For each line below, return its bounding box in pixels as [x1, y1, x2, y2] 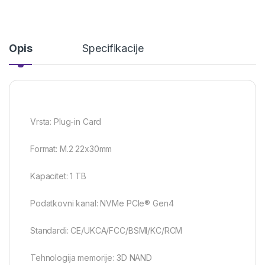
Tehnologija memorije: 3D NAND [30, 253, 152, 263]
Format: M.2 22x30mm [30, 144, 112, 154]
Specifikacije [82, 42, 144, 55]
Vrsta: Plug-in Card [30, 117, 102, 127]
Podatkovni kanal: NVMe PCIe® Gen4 [30, 198, 174, 209]
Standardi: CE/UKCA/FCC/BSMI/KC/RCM [30, 225, 183, 236]
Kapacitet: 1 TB [30, 171, 86, 182]
